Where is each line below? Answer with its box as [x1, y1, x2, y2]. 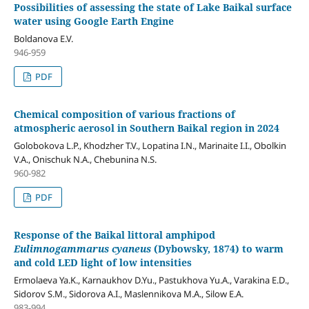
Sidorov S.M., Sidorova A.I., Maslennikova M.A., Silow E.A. [13, 287, 243, 300]
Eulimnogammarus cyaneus [13, 241, 151, 255]
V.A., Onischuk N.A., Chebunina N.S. [13, 152, 157, 166]
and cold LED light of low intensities [13, 255, 192, 269]
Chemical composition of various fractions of [13, 107, 235, 121]
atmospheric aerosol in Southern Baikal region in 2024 [13, 121, 279, 134]
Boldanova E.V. [13, 32, 73, 45]
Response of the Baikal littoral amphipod [13, 228, 215, 241]
